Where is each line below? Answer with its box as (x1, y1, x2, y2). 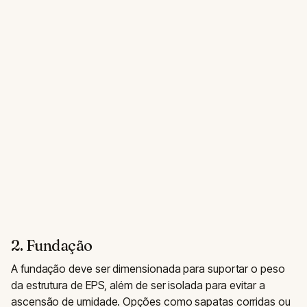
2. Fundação (11, 235, 93, 255)
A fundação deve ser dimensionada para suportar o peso (11, 261, 285, 275)
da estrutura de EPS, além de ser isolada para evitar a (11, 278, 265, 292)
